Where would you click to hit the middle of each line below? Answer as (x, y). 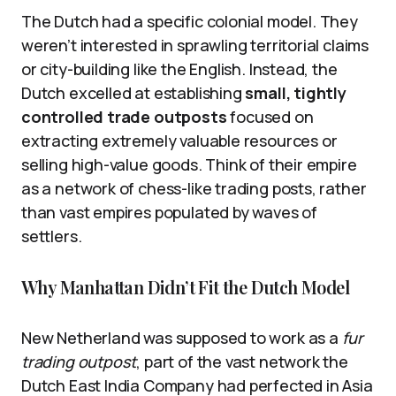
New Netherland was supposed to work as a (182, 338)
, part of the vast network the (242, 362)
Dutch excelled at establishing (133, 93)
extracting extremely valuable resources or (179, 141)
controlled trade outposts (124, 117)
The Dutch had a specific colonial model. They (190, 21)
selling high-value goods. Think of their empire (189, 164)
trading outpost (79, 362)
